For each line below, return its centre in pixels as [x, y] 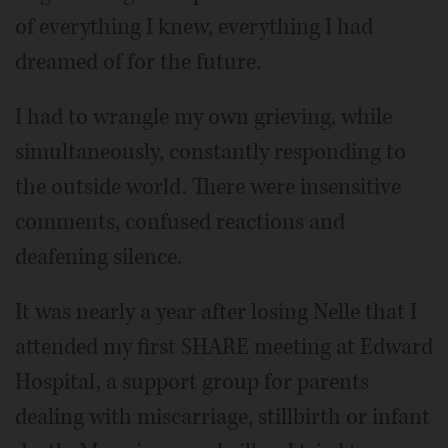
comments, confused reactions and [180, 221]
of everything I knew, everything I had [194, 26]
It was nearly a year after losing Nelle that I [216, 311]
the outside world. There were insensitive [208, 186]
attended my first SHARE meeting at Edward [224, 346]
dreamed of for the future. [138, 61]
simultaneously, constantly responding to [210, 151]
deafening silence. [98, 256]
